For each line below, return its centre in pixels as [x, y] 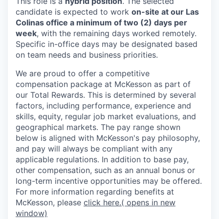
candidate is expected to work [74, 11]
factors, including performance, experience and [103, 105]
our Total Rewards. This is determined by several [106, 95]
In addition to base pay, [144, 159]
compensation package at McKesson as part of [103, 84]
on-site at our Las [165, 11]
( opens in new [148, 202]
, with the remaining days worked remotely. [117, 33]
